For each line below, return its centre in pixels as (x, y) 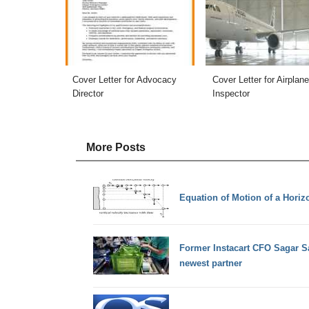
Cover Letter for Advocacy (124, 79)
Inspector (231, 93)
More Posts (116, 148)
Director (88, 93)
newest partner (210, 263)
